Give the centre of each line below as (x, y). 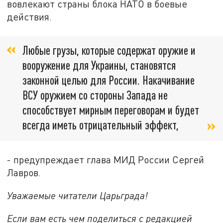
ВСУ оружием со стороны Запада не (95, 95)
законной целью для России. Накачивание (109, 80)
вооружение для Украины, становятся (99, 65)
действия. (30, 16)
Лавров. (24, 173)
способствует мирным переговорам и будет (111, 110)
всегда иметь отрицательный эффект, (101, 125)
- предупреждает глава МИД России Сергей (106, 160)
